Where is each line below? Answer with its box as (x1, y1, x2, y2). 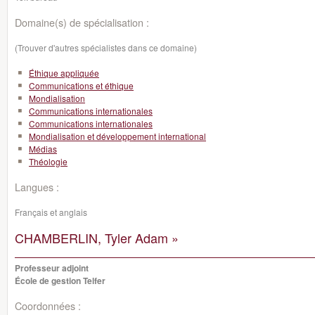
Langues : (15, 179, 59, 194)
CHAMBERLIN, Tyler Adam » (15, 229, 179, 247)
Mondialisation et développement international (29, 130, 206, 142)
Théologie (29, 155, 67, 167)
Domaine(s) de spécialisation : (15, 15, 149, 30)
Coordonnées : (15, 298, 81, 313)
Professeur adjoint (15, 262, 89, 274)
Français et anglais (15, 206, 87, 218)
